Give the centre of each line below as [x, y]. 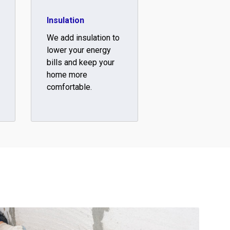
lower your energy [79, 50]
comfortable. [70, 87]
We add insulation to [83, 37]
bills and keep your [81, 62]
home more [67, 74]
